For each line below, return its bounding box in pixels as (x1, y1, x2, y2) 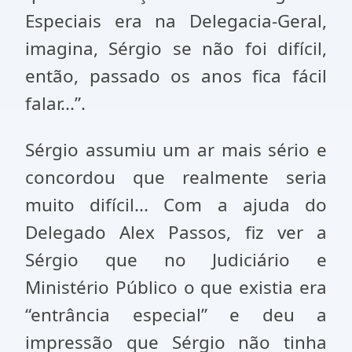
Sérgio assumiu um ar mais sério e (25, 137, 327, 162)
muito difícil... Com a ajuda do (25, 192, 327, 217)
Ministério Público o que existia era (25, 275, 327, 299)
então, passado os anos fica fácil (25, 64, 327, 88)
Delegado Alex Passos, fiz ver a (25, 220, 327, 244)
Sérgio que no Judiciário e (25, 247, 327, 272)
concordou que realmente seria (25, 165, 327, 189)
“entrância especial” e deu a (25, 302, 327, 327)
